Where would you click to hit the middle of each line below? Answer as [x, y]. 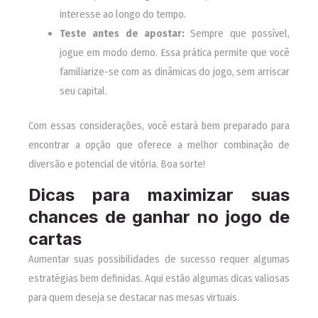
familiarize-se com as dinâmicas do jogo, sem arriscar [174, 71]
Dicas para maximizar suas [159, 195]
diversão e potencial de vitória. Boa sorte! [117, 164]
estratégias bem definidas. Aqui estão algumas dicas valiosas [159, 279]
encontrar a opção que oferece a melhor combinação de [159, 144]
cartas [55, 239]
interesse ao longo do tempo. [122, 14]
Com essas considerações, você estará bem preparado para [159, 125]
